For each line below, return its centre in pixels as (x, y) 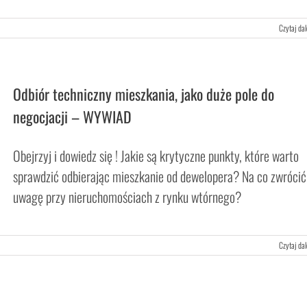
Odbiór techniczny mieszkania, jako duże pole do (144, 94)
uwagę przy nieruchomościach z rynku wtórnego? (127, 197)
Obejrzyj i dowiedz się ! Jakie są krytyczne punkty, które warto (156, 156)
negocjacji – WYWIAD (72, 116)
